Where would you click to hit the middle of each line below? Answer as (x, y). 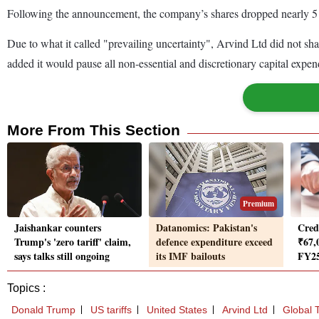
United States (177, 310)
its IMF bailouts (190, 256)
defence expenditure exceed (214, 242)
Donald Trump (43, 310)
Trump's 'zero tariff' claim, (73, 242)
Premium (258, 204)
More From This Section (94, 130)
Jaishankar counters (58, 228)
